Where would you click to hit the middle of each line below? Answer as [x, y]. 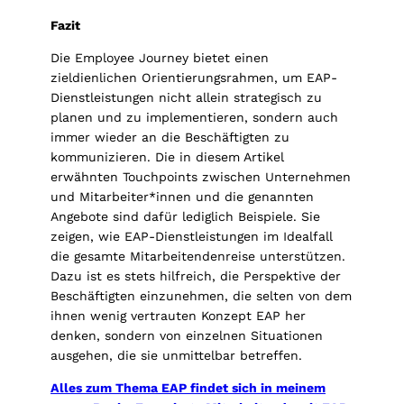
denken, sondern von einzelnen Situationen [187, 336]
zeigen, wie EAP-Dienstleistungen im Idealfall [192, 237]
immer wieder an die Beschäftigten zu [170, 138]
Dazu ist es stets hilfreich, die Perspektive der [196, 276]
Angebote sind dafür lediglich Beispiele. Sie [185, 217]
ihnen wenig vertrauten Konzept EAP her [178, 316]
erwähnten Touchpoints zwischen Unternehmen [201, 177]
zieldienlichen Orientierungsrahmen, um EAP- [194, 78]
